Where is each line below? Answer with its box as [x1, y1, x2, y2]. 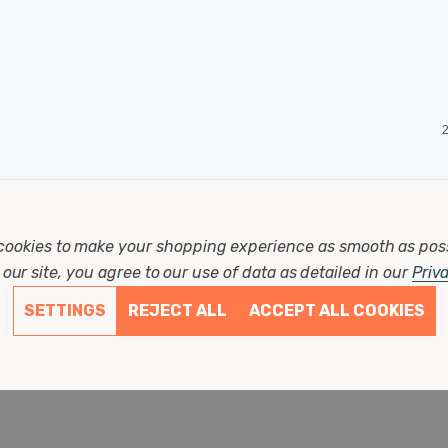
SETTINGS [23, 301, 106, 320]
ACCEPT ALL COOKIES [248, 301, 425, 320]
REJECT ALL [127, 301, 227, 320]
